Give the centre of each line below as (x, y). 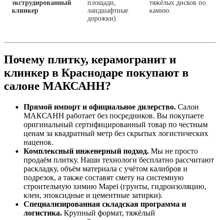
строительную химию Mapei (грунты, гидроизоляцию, (115, 186)
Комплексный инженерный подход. (86, 151)
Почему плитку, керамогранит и (90, 59)
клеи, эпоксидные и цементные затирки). (93, 195)
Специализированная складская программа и (105, 204)
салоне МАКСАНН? (57, 86)
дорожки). (103, 18)
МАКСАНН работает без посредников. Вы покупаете (114, 115)
